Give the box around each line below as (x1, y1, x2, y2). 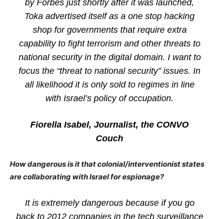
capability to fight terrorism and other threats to (19, 39, 200, 48)
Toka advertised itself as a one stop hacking (24, 11, 195, 21)
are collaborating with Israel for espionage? (10, 172, 164, 181)
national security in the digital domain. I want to (18, 52, 201, 62)
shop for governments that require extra (32, 25, 187, 35)
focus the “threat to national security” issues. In (19, 66, 200, 76)
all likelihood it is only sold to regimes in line (24, 80, 195, 89)
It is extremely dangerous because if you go (24, 198, 195, 208)
